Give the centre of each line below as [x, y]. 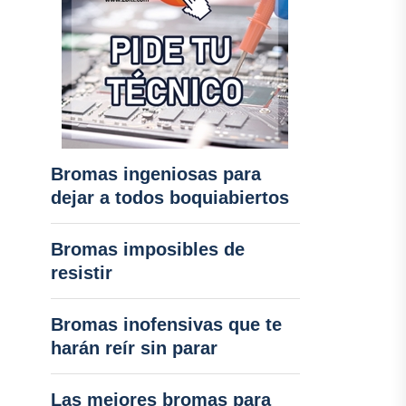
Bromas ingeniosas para [155, 174]
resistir [81, 273]
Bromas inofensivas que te [166, 324]
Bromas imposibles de [147, 249]
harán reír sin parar [134, 348]
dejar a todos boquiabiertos [169, 198]
